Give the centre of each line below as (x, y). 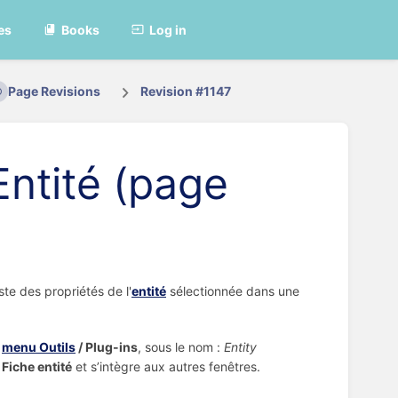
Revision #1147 (186, 92)
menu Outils (39, 347)
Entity (240, 347)
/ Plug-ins (107, 347)
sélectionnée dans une (233, 291)
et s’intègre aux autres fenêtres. (166, 367)
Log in (168, 29)
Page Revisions (54, 92)
